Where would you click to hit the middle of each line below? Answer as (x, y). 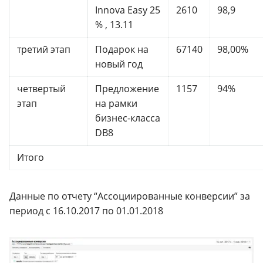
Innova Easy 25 (128, 10)
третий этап (44, 49)
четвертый (41, 88)
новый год (119, 64)
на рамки (116, 103)
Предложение (127, 88)
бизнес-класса (128, 118)
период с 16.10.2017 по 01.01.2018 (86, 210)
